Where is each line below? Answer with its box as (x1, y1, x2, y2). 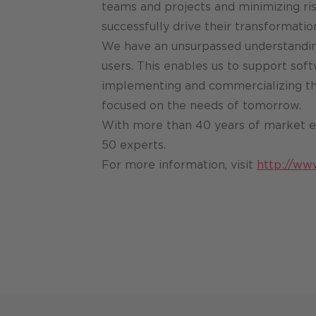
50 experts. (102, 138, 166, 152)
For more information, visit (102, 158, 257, 172)
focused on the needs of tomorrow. (102, 99, 301, 113)
